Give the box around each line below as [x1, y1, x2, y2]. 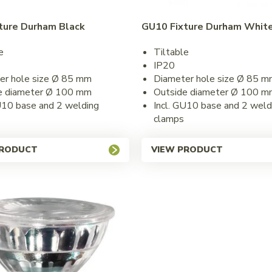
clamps [153, 112, 184, 126]
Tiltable [153, 45, 189, 59]
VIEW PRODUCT [151, 143, 223, 155]
